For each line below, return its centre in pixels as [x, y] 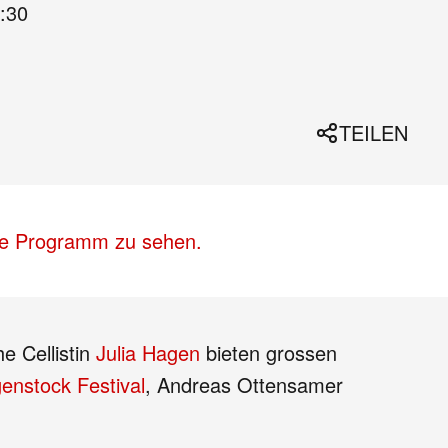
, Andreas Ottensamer [244, 384]
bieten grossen [268, 352]
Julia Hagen [148, 352]
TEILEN [373, 132]
